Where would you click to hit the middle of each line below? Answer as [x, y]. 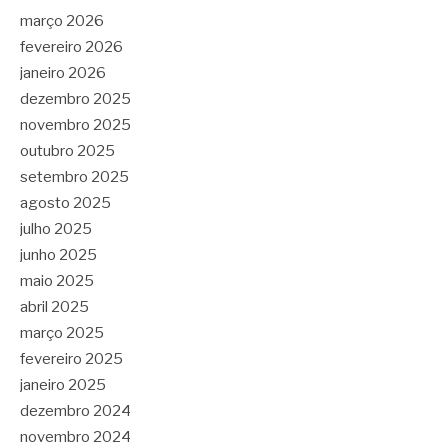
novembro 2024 [75, 436]
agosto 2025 [65, 202]
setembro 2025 [74, 176]
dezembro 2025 [75, 98]
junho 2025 [58, 254]
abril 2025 [54, 306]
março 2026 [62, 20]
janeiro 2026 [63, 72]
